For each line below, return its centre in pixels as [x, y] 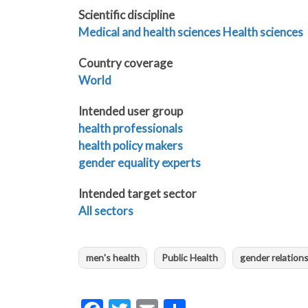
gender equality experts [140, 163]
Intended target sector [137, 194]
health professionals [131, 129]
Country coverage [125, 63]
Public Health [190, 258]
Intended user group [131, 111]
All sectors [106, 211]
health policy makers [131, 146]
